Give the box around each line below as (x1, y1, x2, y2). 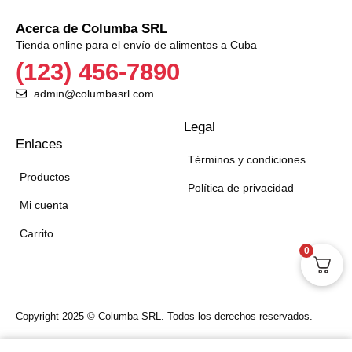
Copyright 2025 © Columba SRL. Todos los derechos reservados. (16, 310, 313, 323)
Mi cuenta (20, 199, 68, 212)
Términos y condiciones (188, 153, 306, 167)
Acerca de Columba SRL (16, 20, 167, 36)
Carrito (20, 227, 53, 240)
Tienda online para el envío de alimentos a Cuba (16, 38, 257, 51)
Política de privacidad (188, 181, 294, 195)
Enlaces (16, 137, 63, 152)
